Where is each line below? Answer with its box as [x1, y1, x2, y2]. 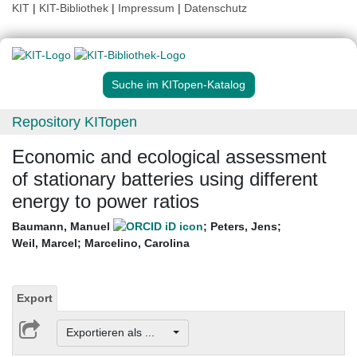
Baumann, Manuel [12, 220, 113, 233]
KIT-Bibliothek [39, 2, 112, 14]
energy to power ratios [12, 190, 199, 213]
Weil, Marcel [12, 237, 77, 250]
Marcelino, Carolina [84, 237, 190, 250]
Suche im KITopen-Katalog [112, 78, 245, 92]
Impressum [118, 2, 175, 14]
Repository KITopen [12, 114, 137, 131]
